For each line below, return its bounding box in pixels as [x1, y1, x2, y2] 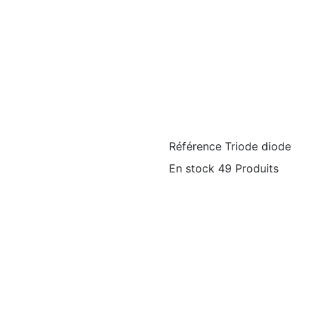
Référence [169, 139, 221, 153]
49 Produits [218, 161, 279, 175]
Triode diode [225, 139, 291, 153]
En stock [169, 161, 215, 175]
